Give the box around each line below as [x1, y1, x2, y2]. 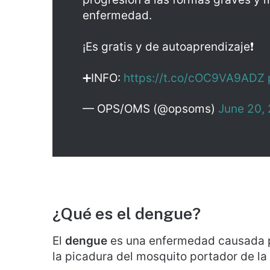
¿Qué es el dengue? [52, 204, 201, 223]
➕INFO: [83, 71, 124, 85]
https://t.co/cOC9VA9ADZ [124, 71, 265, 85]
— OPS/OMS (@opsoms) [83, 102, 218, 116]
